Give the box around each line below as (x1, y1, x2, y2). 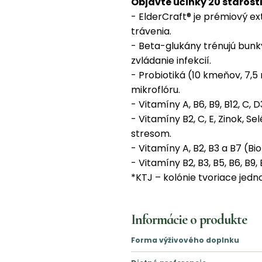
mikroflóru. (131, 82, 180, 96)
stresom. (131, 126, 171, 140)
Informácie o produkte (131, 211, 247, 228)
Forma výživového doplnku (131, 235, 239, 245)
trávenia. (131, 24, 171, 38)
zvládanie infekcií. (131, 53, 211, 67)
